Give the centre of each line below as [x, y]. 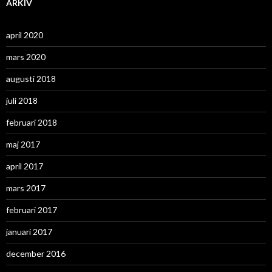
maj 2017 [23, 144]
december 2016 [36, 254]
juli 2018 [22, 101]
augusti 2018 [31, 79]
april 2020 [25, 35]
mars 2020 [26, 57]
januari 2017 [29, 232]
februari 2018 [32, 123]
